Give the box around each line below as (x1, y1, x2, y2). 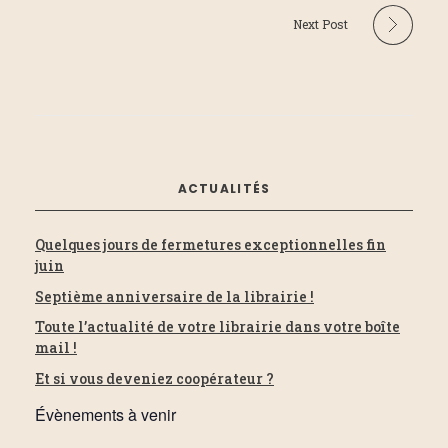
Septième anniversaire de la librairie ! (35, 286, 314, 306)
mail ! (35, 338, 77, 358)
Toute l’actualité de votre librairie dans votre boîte (35, 317, 400, 337)
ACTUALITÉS (177, 179, 271, 197)
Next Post (293, 15, 348, 32)
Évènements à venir (35, 403, 176, 427)
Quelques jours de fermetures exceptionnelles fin (35, 234, 386, 254)
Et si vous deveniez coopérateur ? (35, 369, 274, 389)
